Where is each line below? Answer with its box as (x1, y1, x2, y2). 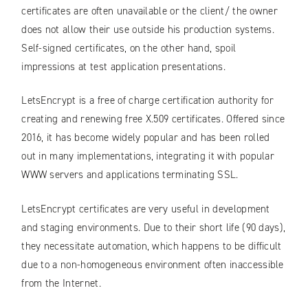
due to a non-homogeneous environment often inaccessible (21, 257, 284, 272)
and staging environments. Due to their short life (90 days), (21, 220, 286, 234)
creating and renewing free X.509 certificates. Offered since (21, 112, 285, 126)
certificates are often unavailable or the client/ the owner (21, 3, 278, 18)
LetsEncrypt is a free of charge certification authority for (21, 93, 274, 108)
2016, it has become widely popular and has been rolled (21, 131, 270, 145)
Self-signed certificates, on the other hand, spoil (21, 41, 236, 55)
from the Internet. (21, 276, 101, 290)
